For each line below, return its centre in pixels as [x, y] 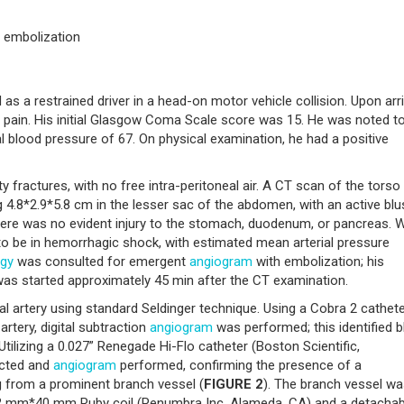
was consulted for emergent [101, 261]
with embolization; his [318, 261]
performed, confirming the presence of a [239, 365]
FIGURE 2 [234, 384]
